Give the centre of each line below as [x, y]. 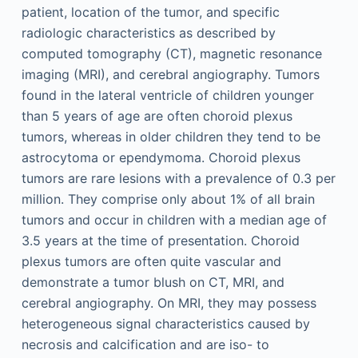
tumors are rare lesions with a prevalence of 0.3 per [178, 179]
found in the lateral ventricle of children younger [167, 95]
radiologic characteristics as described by [148, 33]
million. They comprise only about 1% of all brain [168, 199]
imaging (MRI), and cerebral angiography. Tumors [170, 75]
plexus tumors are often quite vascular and [151, 262]
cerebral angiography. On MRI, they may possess [169, 303]
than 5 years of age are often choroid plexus [157, 116]
